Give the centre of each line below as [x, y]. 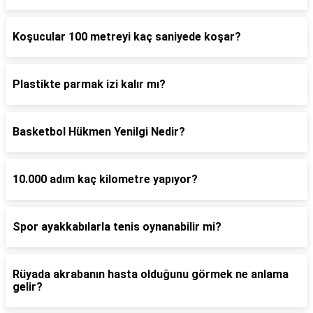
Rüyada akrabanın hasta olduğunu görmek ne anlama [151, 274]
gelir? [28, 287]
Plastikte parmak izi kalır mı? [89, 84]
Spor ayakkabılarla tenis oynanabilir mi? [117, 227]
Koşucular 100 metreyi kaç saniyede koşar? [127, 37]
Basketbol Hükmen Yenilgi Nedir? [99, 132]
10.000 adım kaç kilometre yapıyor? [105, 179]
